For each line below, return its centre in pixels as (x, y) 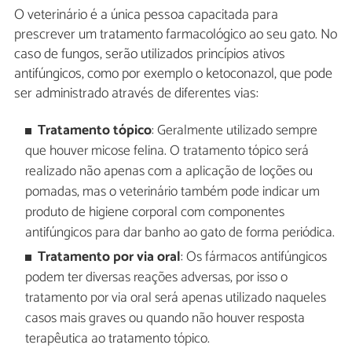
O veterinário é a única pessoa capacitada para (146, 15)
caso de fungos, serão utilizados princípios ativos (150, 54)
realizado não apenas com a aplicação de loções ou (169, 172)
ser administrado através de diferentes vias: (136, 93)
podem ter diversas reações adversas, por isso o (156, 277)
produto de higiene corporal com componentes (154, 213)
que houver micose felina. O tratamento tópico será (167, 152)
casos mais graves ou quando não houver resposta (165, 318)
